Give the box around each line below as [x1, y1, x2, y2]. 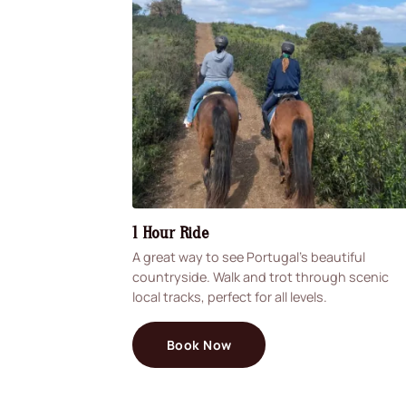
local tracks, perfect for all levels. [132, 288, 327, 306]
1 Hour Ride [132, 222, 208, 243]
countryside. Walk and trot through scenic [132, 268, 389, 286]
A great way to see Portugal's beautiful [132, 248, 365, 266]
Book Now [167, 335, 232, 353]
